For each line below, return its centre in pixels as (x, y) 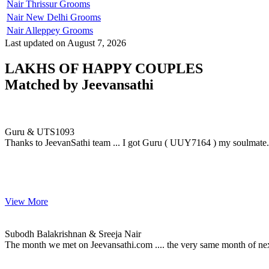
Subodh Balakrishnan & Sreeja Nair (73, 234)
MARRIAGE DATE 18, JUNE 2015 (76, 223)
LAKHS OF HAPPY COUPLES (104, 68)
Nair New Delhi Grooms (54, 17)
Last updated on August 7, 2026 (65, 43)
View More (26, 201)
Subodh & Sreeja (37, 212)
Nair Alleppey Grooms (50, 30)
